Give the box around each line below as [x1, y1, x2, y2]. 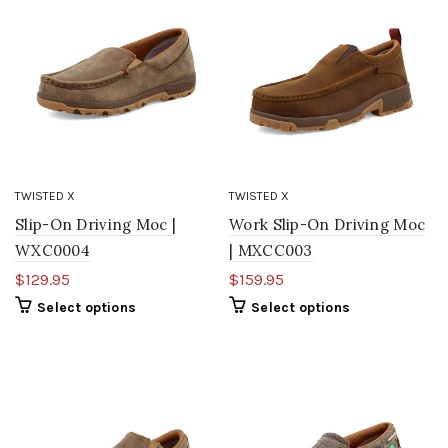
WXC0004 [15, 240, 91, 260]
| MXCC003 [229, 240, 313, 260]
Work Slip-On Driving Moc [229, 214, 426, 234]
